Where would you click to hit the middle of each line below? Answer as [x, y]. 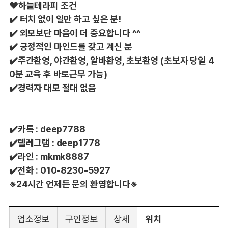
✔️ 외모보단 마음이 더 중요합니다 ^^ [75, 33]
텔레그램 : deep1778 [59, 142]
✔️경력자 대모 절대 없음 [52, 88]
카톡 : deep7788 [51, 129]
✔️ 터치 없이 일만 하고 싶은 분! [65, 19]
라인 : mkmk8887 [53, 156]
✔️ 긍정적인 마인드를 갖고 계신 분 [70, 46]
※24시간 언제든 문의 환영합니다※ [73, 184]
